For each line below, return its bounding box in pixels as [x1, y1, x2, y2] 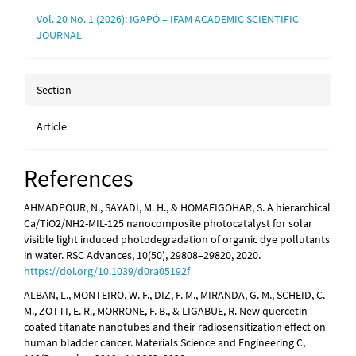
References [24, 163, 133, 194]
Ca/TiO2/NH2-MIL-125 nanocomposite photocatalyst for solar [24, 216, 312, 231]
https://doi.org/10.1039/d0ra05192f [24, 264, 190, 279]
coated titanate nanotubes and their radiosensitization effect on [24, 319, 326, 335]
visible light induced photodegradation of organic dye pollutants [24, 232, 330, 247]
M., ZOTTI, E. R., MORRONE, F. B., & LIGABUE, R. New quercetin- [24, 304, 311, 319]
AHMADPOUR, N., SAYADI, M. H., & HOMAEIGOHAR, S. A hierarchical [24, 200, 331, 215]
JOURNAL [37, 28, 82, 43]
